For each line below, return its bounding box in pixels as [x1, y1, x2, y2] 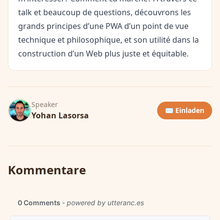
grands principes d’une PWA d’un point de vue [18, 21, 189, 31]
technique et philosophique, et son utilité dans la [18, 34, 199, 45]
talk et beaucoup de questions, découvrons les [18, 7, 191, 18]
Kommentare [8, 162, 86, 178]
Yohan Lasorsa [31, 110, 89, 121]
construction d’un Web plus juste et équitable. [18, 48, 189, 59]
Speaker [31, 100, 58, 109]
